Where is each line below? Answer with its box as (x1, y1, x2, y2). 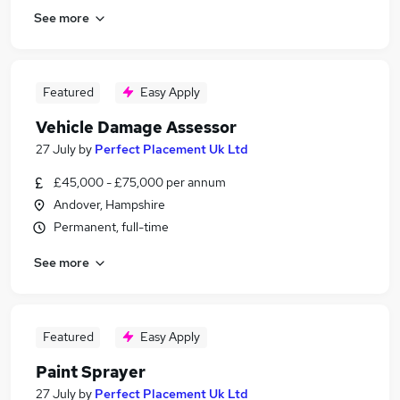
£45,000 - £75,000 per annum (54, 174, 226, 190)
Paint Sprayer (36, 362, 146, 382)
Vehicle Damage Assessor (36, 117, 237, 137)
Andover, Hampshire (54, 196, 165, 212)
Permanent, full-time (54, 219, 169, 235)
